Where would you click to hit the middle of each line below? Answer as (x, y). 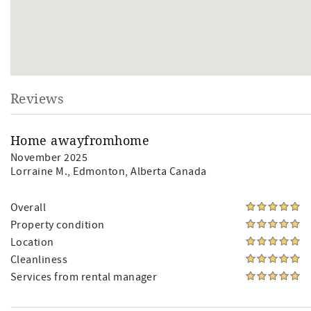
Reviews (37, 98)
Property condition (58, 225)
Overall (28, 208)
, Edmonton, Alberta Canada (137, 171)
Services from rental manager (84, 277)
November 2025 (49, 158)
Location (32, 242)
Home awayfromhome (80, 140)
